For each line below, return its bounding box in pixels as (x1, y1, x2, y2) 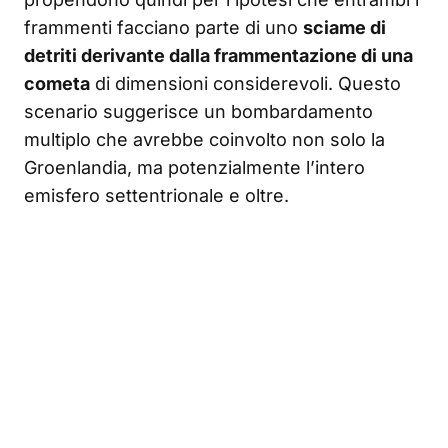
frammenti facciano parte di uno (24, 17, 303, 39)
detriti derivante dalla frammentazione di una (24, 45, 413, 67)
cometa (24, 73, 90, 95)
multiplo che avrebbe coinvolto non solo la (24, 129, 385, 151)
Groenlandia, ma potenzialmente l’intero (24, 157, 365, 179)
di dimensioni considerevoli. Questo (90, 73, 401, 95)
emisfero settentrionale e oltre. (24, 185, 289, 207)
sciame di (303, 17, 386, 39)
